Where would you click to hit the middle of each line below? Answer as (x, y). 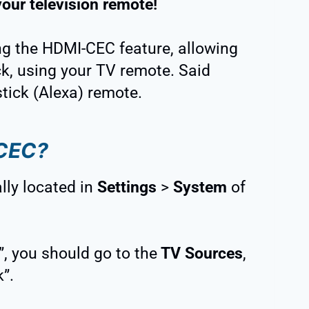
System (202, 188)
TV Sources (200, 254)
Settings (129, 188)
